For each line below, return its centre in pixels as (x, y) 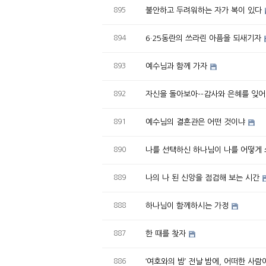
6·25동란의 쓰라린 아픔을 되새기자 (203, 38)
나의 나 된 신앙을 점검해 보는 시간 (202, 178)
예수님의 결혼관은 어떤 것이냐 (195, 122)
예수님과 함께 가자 (176, 66)
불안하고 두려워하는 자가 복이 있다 (204, 10)
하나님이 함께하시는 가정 (187, 206)
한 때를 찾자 (166, 234)
